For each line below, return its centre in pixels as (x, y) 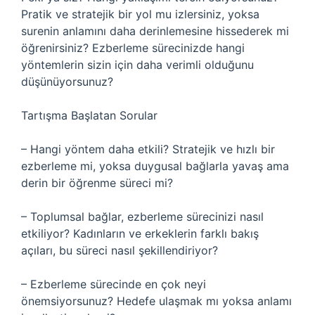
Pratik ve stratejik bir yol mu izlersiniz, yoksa (140, 14)
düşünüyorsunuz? (67, 82)
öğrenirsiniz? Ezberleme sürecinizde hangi (133, 48)
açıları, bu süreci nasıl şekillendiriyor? (120, 250)
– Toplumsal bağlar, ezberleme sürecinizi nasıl (142, 217)
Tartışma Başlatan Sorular (89, 115)
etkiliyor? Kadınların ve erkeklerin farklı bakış (140, 233)
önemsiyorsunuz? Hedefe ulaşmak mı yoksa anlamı (156, 301)
